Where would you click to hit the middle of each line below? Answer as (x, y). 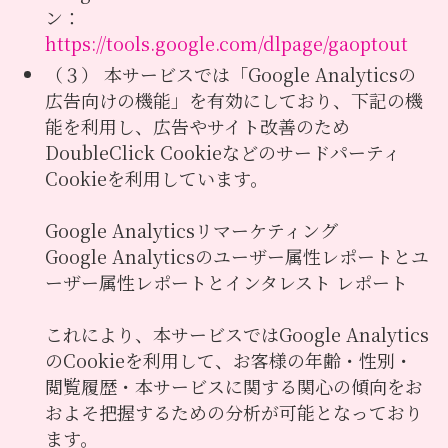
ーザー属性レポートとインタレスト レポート (226, 281)
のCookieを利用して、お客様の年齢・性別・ (228, 359)
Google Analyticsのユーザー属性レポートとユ (236, 255)
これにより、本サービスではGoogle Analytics (236, 333)
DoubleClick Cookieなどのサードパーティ (222, 151)
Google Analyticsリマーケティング (191, 229)
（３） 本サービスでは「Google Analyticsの (230, 73)
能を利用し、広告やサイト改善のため (197, 125)
